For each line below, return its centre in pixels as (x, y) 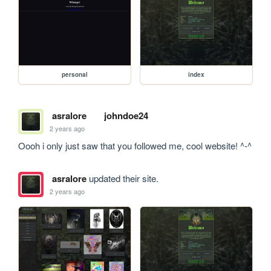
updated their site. (122, 178)
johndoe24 (126, 116)
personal (75, 75)
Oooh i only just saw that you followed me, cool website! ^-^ (135, 146)
